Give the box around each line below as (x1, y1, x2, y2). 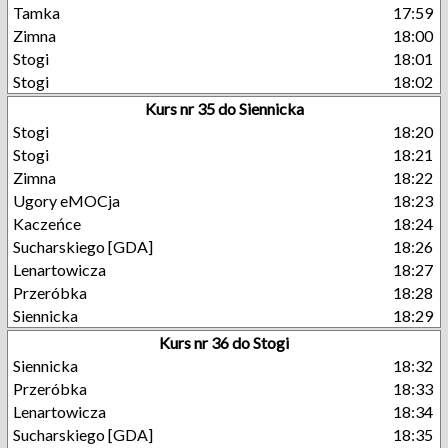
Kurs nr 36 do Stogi (159, 333, 289, 352)
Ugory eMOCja (13, 191, 120, 210)
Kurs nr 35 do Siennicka (144, 99, 304, 118)
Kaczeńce (13, 214, 81, 233)
